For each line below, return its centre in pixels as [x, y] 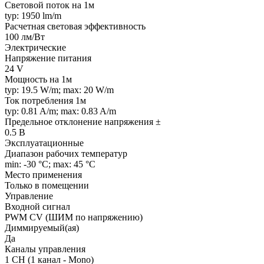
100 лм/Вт [25, 37]
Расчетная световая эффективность [75, 26]
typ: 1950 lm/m [33, 15]
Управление [29, 196]
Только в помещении [47, 185]
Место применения [43, 174]
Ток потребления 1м [45, 100]
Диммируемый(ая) [42, 227]
